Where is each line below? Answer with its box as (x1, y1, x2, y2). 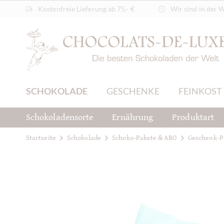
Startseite (26, 133, 56, 142)
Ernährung (112, 112, 153, 122)
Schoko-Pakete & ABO (112, 133, 177, 142)
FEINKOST (178, 85, 222, 96)
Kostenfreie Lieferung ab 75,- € (36, 4, 134, 13)
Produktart (172, 112, 214, 122)
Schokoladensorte (26, 112, 93, 122)
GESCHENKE (106, 85, 159, 96)
